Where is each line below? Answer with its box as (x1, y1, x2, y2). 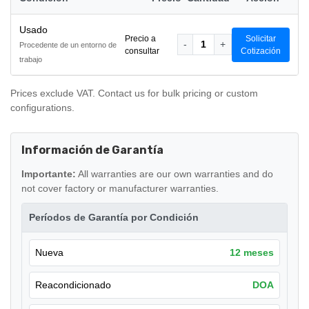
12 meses (230, 247, 274, 259)
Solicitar (246, 33, 276, 43)
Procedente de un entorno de (19, 41, 117, 50)
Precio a (124, 33, 156, 43)
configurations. (10, 102, 74, 114)
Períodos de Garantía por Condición (29, 212, 199, 223)
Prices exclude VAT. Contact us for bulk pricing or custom (10, 88, 258, 99)
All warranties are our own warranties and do (76, 168, 273, 180)
